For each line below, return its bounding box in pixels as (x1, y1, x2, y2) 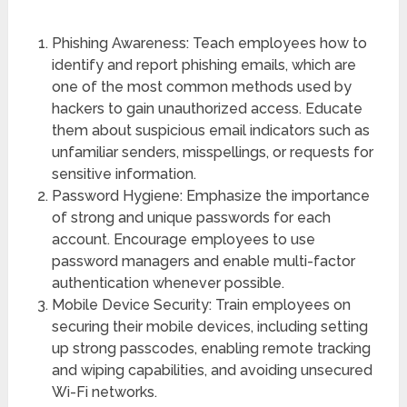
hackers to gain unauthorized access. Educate (51, 99, 362, 117)
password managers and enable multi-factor (51, 252, 355, 270)
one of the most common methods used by (51, 77, 352, 95)
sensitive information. (51, 164, 196, 183)
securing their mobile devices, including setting (51, 317, 368, 335)
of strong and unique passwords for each (51, 208, 331, 226)
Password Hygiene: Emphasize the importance (51, 186, 370, 204)
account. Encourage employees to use (51, 230, 315, 248)
